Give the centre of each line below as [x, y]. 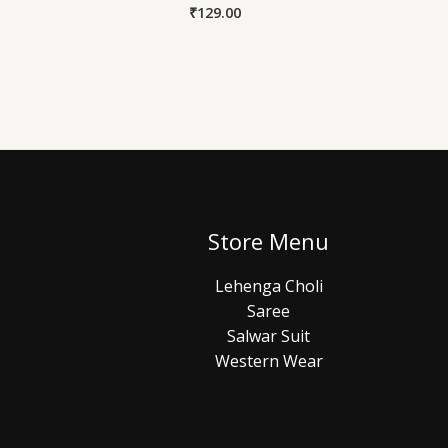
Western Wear [268, 360]
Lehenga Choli [268, 285]
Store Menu [269, 241]
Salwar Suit [269, 335]
